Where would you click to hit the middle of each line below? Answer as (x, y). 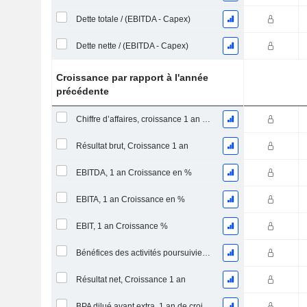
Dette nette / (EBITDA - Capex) (132, 46)
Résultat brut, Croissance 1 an (132, 146)
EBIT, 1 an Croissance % (122, 226)
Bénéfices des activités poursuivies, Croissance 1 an (206, 253)
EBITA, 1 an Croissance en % (130, 199)
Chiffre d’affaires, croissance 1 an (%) (206, 119)
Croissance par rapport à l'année (133, 77)
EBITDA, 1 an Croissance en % (134, 173)
